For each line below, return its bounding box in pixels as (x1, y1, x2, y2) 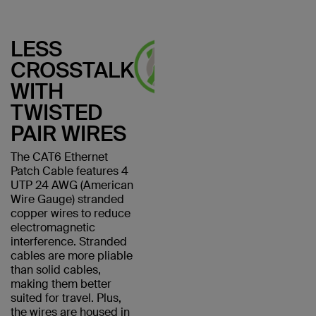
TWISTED (11, 99, 103, 126)
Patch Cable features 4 (11, 164, 128, 178)
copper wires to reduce (11, 206, 130, 221)
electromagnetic (11, 220, 95, 235)
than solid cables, (11, 262, 101, 277)
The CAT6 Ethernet (11, 150, 108, 164)
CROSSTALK (11, 56, 134, 84)
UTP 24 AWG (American (11, 178, 133, 193)
